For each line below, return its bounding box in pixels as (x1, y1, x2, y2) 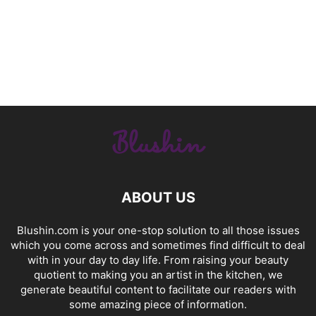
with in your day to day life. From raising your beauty (28, 253, 288, 267)
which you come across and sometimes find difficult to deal (11, 238, 305, 252)
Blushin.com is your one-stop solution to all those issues (16, 223, 300, 237)
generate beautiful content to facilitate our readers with (20, 282, 296, 296)
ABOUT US (121, 188, 195, 206)
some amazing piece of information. (69, 297, 247, 311)
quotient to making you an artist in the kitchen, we (33, 267, 283, 281)
